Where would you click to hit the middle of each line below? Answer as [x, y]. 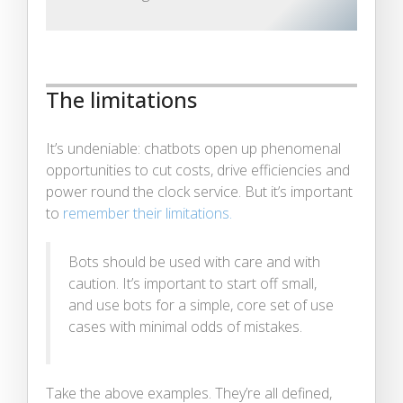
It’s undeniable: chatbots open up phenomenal [193, 148]
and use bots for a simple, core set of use [201, 304]
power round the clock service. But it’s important [199, 191]
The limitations [121, 99]
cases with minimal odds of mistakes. [185, 326]
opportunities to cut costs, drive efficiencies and [198, 170]
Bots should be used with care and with [194, 261]
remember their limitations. [148, 213]
